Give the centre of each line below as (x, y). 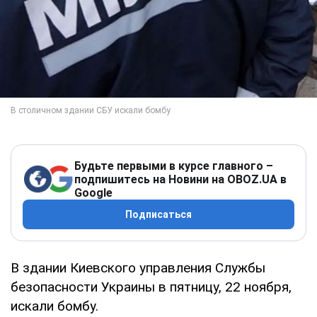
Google (93, 192)
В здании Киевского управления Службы (138, 267)
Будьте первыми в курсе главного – (174, 166)
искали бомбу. (54, 306)
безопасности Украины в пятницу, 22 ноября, (151, 287)
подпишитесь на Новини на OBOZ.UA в (180, 179)
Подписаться (158, 214)
